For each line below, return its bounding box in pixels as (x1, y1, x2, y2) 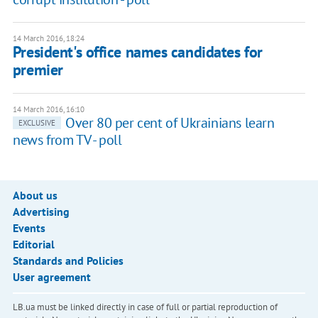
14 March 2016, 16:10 (12, 104, 84, 115)
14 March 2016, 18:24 (12, 33, 84, 44)
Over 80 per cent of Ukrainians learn (65, 114, 275, 133)
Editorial (12, 237, 55, 252)
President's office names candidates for (12, 42, 263, 62)
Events (12, 221, 45, 236)
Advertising (12, 204, 70, 219)
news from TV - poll (12, 131, 122, 150)
